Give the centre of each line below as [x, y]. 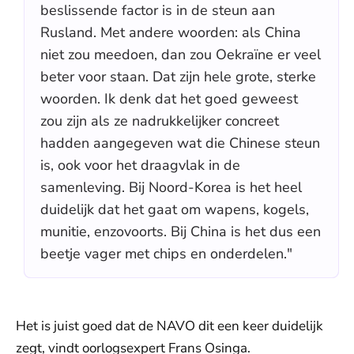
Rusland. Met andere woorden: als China [171, 32]
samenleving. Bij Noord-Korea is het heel [171, 187]
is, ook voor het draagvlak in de [140, 165]
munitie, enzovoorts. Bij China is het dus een [181, 232]
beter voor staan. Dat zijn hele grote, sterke [178, 77]
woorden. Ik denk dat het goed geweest [169, 99]
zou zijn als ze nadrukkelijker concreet [160, 121]
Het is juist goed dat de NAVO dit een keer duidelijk [169, 326]
